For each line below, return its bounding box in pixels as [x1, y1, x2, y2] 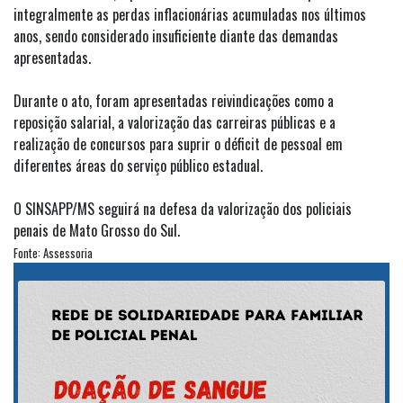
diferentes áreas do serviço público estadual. [13, 154, 263, 176]
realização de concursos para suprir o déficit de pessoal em [13, 132, 343, 155]
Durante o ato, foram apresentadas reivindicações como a [13, 89, 334, 112]
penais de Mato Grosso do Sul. [13, 219, 180, 241]
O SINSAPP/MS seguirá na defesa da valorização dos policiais [13, 197, 352, 219]
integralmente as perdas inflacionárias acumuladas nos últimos [13, 3, 366, 25]
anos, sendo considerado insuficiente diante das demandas [13, 24, 338, 47]
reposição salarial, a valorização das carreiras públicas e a [13, 111, 336, 133]
